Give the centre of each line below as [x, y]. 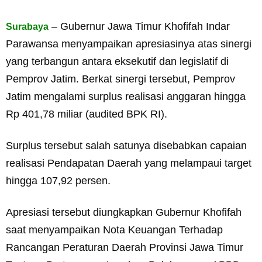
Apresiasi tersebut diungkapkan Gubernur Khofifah [124, 212]
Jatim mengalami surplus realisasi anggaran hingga [126, 96]
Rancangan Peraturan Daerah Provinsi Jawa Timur [125, 247]
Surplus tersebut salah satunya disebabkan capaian [126, 146]
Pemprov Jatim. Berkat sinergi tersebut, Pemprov [120, 79]
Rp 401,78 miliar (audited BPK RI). [87, 114]
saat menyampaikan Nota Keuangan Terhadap [114, 230]
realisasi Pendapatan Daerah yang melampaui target [129, 163]
